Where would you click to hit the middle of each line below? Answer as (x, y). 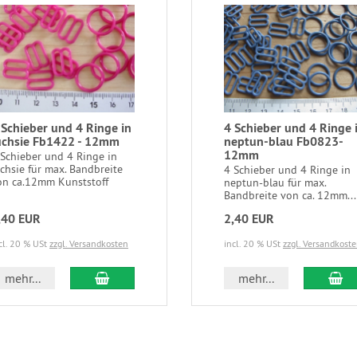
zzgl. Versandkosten (89, 244)
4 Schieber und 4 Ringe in (287, 170)
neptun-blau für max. (275, 183)
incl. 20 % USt (253, 244)
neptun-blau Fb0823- (283, 142)
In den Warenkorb (157, 278)
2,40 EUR (249, 219)
